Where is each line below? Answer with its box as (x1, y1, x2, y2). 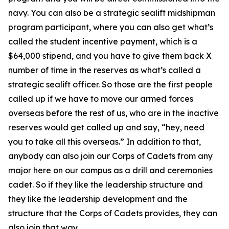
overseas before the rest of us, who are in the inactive (8, 108, 219, 118)
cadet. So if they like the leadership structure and (8, 179, 203, 190)
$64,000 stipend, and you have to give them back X (8, 51, 212, 61)
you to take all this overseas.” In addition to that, (8, 136, 201, 147)
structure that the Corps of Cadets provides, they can (8, 208, 217, 218)
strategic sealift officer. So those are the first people (8, 79, 213, 89)
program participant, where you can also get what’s (8, 22, 213, 32)
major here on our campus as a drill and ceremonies (8, 165, 213, 175)
